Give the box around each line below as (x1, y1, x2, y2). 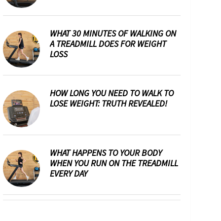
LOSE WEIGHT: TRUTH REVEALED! (50, 98, 167, 109)
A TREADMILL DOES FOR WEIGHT (50, 38, 166, 49)
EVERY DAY (50, 168, 87, 179)
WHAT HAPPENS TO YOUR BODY (50, 147, 162, 158)
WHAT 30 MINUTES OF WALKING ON (50, 28, 176, 39)
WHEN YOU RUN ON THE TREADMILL (50, 157, 178, 169)
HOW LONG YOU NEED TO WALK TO (50, 87, 174, 99)
